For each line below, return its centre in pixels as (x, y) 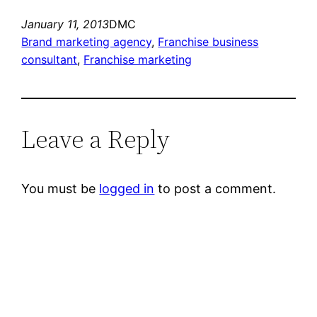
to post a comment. (215, 188)
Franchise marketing (138, 59)
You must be (60, 188)
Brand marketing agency (87, 41)
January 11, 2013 (65, 24)
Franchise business (208, 41)
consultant (50, 59)
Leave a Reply (96, 139)
